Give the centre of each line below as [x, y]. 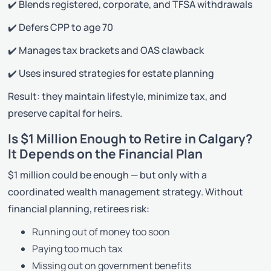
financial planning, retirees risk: [79, 208]
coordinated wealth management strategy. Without [126, 191]
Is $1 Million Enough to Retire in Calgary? [131, 138]
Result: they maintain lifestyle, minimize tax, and [118, 96]
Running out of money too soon [101, 231]
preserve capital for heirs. [65, 113]
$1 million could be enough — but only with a [108, 175]
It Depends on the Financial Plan [106, 153]
